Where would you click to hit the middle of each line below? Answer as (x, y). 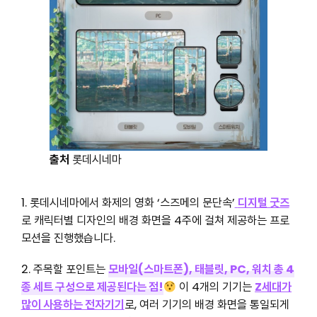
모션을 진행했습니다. (68, 238)
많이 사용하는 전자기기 (73, 305)
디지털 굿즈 (263, 202)
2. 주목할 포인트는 (64, 270)
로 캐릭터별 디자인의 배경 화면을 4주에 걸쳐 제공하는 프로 (155, 220)
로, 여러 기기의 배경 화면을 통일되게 (207, 305)
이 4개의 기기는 (216, 287)
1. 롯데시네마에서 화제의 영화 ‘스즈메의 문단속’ (128, 202)
